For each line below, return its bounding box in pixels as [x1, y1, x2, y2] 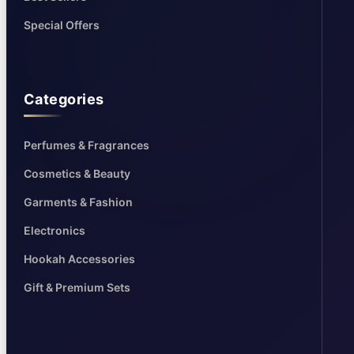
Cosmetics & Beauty [23, 166, 130, 180]
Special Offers [23, 17, 100, 32]
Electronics [23, 223, 85, 237]
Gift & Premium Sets [23, 280, 130, 294]
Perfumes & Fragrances [23, 137, 149, 152]
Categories [23, 90, 104, 107]
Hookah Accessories [23, 251, 135, 265]
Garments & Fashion [23, 194, 133, 209]
